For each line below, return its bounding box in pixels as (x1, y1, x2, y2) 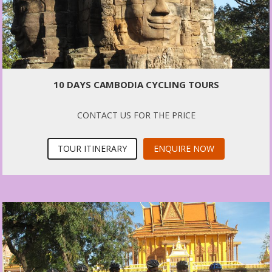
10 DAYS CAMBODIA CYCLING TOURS (53, 78, 219, 91)
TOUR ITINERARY (58, 143, 127, 155)
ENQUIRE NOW (154, 143, 214, 155)
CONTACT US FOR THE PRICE (76, 109, 195, 121)
